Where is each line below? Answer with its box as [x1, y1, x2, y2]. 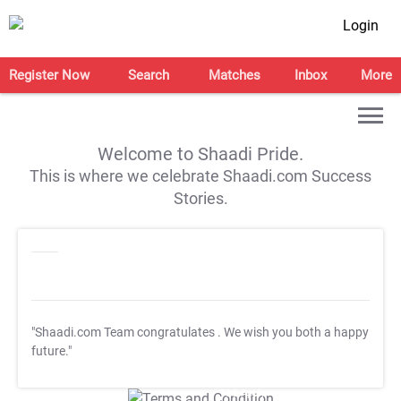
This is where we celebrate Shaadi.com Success [30, 166, 371, 185]
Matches [208, 67, 260, 83]
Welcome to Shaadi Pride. [98, 143, 303, 165]
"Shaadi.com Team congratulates [31, 325, 218, 340]
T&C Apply [218, 387, 265, 399]
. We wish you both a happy [218, 325, 369, 340]
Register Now [9, 67, 90, 83]
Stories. [173, 189, 228, 208]
